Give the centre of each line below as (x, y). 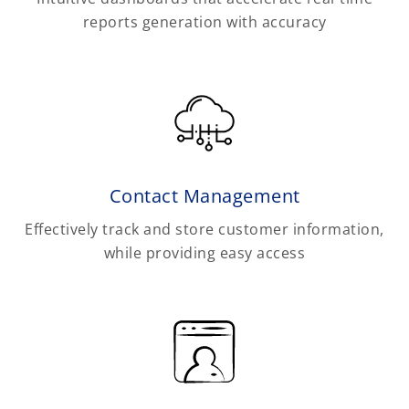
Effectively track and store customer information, (204, 229)
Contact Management (204, 195)
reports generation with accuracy (204, 22)
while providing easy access (204, 252)
